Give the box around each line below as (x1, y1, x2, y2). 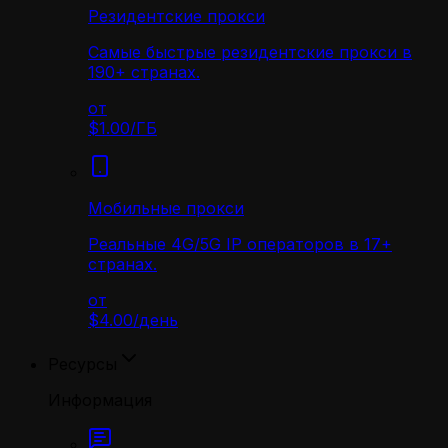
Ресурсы (48, 354, 117, 374)
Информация (48, 390, 152, 410)
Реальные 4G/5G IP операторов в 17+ (88, 234, 392, 254)
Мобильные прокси (88, 198, 244, 218)
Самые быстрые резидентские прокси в (88, 42, 412, 62)
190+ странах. (88, 62, 200, 82)
